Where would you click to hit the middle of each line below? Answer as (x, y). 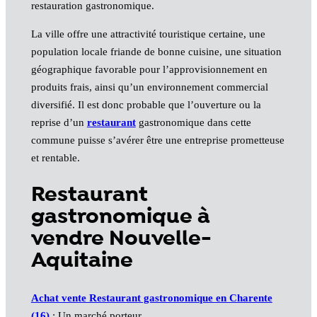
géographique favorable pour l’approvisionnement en (149, 69)
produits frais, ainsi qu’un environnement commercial (149, 87)
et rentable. (55, 157)
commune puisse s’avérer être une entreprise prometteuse (157, 140)
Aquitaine (82, 261)
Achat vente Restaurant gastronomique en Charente (151, 298)
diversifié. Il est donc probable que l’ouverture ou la (146, 104)
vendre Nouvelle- (121, 239)
